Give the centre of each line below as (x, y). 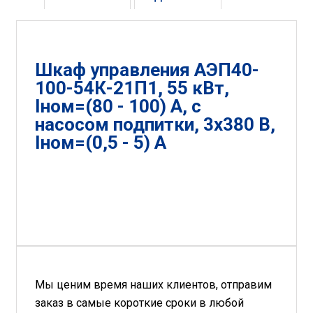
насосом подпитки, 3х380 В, (155, 124)
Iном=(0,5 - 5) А (101, 142)
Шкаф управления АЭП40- (147, 70)
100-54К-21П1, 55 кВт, (132, 88)
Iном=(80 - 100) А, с (118, 106)
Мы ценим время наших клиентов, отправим (153, 284)
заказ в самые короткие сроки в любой (139, 303)
